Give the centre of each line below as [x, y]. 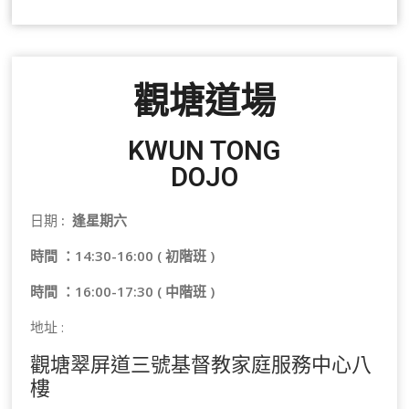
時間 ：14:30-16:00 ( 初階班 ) [123, 256]
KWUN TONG [204, 151]
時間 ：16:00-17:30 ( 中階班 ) [123, 292]
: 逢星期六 [93, 220]
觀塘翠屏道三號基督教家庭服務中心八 [201, 364]
